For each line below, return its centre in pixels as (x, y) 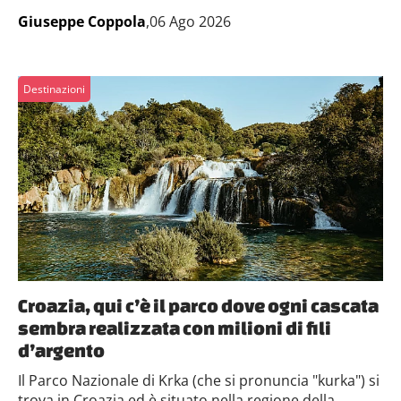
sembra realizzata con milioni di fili (175, 328)
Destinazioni (54, 89)
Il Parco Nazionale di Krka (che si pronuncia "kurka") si (199, 380)
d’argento (61, 350)
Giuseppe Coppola (82, 21)
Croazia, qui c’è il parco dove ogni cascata (198, 305)
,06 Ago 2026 (188, 21)
